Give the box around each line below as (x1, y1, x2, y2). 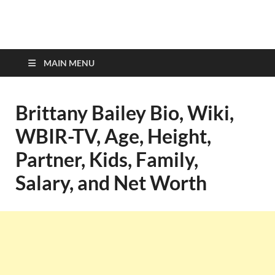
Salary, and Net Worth (15, 171, 207, 195)
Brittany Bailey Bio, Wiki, (15, 101, 234, 125)
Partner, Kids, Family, (15, 147, 198, 171)
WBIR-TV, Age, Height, (15, 124, 211, 148)
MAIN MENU (44, 58, 95, 68)
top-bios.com (25, 27, 168, 57)
